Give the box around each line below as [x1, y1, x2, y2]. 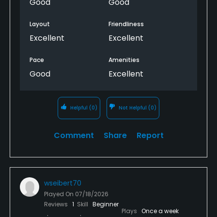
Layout [30, 19, 50, 28]
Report [136, 129, 164, 141]
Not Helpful [117, 104, 149, 111]
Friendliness [108, 19, 144, 28]
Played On [44, 189, 75, 198]
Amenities [108, 55, 139, 64]
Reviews [44, 200, 69, 208]
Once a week [141, 206, 179, 215]
